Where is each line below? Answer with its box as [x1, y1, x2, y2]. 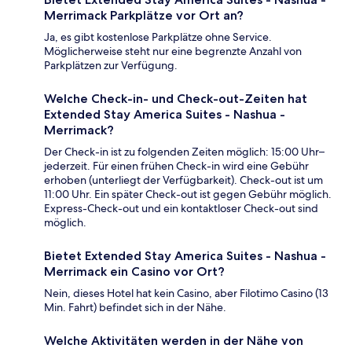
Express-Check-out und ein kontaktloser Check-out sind [44, 201, 318, 216]
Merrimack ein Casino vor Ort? [44, 264, 225, 280]
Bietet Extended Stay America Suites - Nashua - [44, 248, 326, 264]
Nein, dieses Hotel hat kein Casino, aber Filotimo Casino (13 [44, 286, 328, 301]
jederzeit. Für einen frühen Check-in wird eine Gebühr [44, 159, 309, 174]
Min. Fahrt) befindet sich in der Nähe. [44, 300, 226, 315]
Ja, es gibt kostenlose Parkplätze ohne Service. [44, 30, 272, 45]
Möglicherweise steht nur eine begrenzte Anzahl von [44, 44, 302, 59]
